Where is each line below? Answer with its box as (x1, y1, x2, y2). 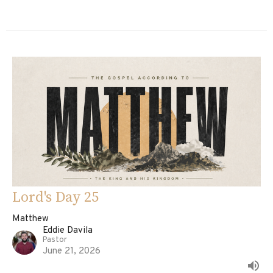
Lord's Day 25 (12, 188, 99, 207)
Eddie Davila (43, 225, 93, 237)
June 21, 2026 (43, 246, 101, 258)
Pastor (43, 235, 67, 246)
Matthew (12, 213, 49, 225)
